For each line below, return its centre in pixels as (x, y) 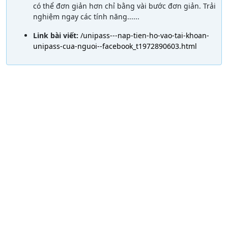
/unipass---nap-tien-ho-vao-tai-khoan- (145, 35)
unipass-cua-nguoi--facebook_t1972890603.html (115, 46)
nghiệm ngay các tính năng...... (86, 16)
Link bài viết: (57, 35)
